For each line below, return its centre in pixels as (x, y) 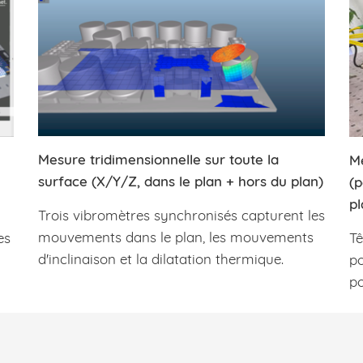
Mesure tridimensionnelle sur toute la (158, 159)
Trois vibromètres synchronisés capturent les (181, 215)
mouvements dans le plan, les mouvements (175, 237)
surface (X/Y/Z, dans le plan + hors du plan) (180, 181)
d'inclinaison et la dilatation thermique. (160, 258)
